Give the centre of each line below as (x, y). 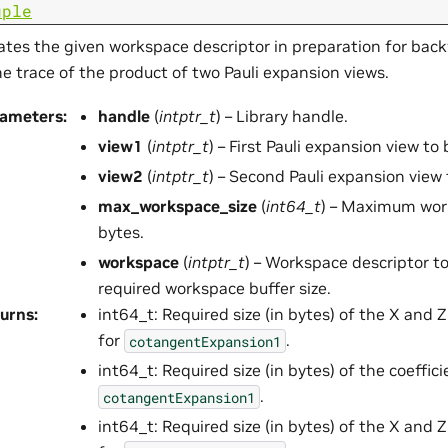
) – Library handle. (282, 116)
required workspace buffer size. (214, 288)
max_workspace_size (177, 206)
